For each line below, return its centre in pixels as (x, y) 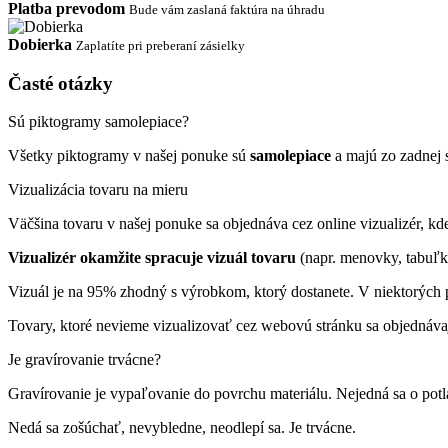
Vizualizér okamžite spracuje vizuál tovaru (154, 258)
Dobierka (40, 44)
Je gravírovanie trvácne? (84, 360)
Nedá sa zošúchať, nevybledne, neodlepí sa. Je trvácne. (182, 428)
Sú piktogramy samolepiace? (98, 122)
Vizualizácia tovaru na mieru (98, 190)
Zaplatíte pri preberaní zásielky (160, 45)
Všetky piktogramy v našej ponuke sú (129, 156)
